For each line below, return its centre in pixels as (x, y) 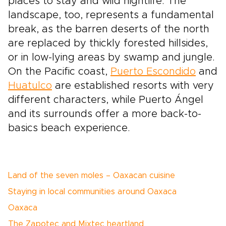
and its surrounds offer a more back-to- (105, 114)
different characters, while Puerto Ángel (106, 100)
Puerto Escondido (153, 72)
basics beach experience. (69, 128)
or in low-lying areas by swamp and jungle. (111, 58)
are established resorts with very (133, 86)
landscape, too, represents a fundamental (111, 15)
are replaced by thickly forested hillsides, (108, 43)
